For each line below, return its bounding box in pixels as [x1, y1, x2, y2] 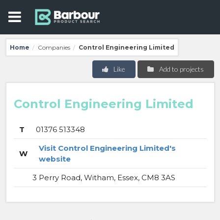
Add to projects [159, 65, 204, 73]
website [38, 154, 71, 164]
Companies [37, 43, 70, 51]
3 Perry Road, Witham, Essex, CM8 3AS [32, 173, 175, 182]
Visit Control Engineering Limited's [38, 143, 176, 153]
